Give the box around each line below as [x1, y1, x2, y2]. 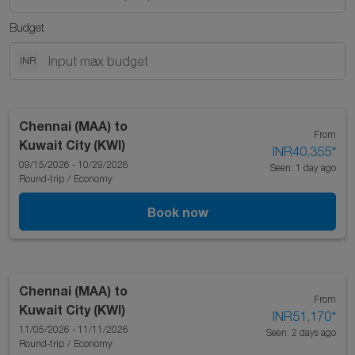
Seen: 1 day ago [269, 162, 336, 174]
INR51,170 [272, 309, 331, 323]
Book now [147, 204, 208, 219]
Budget [10, 21, 44, 34]
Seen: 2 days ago [265, 326, 336, 338]
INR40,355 [272, 144, 331, 158]
